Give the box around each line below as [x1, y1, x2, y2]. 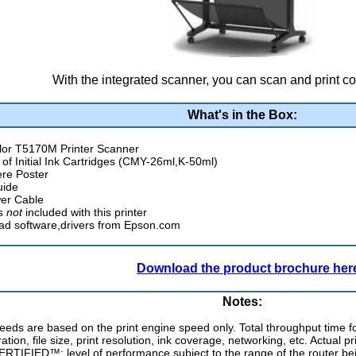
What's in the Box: [188, 108, 297, 122]
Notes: [222, 295, 262, 309]
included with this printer [25, 205, 147, 219]
